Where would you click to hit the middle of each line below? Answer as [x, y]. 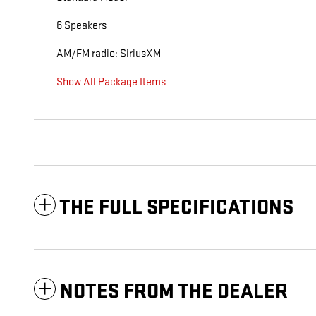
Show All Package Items [111, 83]
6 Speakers [81, 26]
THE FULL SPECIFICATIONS [176, 208]
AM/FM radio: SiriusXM [109, 54]
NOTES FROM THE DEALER [174, 292]
